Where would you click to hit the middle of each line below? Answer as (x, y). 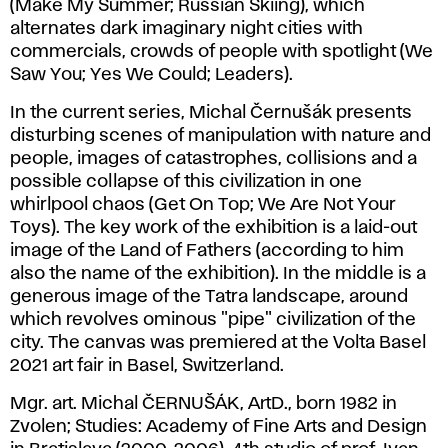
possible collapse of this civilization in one (186, 181)
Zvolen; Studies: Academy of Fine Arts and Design (218, 426)
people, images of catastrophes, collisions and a (213, 158)
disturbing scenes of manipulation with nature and (220, 135)
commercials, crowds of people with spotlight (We (221, 51)
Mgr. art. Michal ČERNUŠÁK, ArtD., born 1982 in (203, 403)
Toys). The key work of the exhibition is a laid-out (213, 227)
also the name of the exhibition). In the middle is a (218, 273)
